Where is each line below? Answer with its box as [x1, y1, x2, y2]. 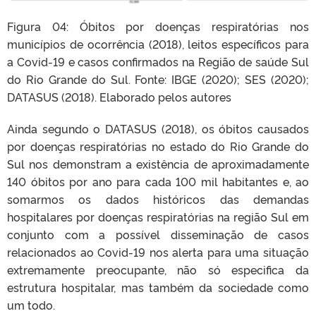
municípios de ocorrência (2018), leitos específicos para [7, 35, 309, 51]
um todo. [7, 296, 55, 312]
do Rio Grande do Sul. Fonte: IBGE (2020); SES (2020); [7, 71, 309, 87]
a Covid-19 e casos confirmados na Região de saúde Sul [7, 53, 309, 69]
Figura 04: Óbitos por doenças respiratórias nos [7, 18, 309, 34]
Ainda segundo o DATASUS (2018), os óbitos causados [7, 120, 309, 136]
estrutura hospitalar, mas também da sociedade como [7, 279, 309, 295]
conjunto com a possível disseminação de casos [7, 226, 309, 242]
